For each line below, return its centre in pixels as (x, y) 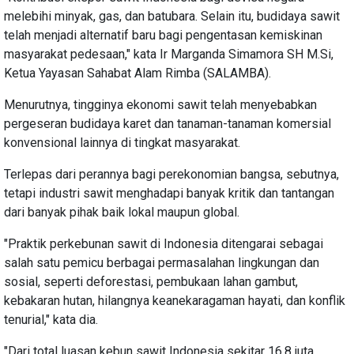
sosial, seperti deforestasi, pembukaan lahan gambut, (151, 281)
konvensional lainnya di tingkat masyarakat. (122, 142)
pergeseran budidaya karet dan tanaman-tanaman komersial (168, 123)
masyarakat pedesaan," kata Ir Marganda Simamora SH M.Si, (169, 54)
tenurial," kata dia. (51, 319)
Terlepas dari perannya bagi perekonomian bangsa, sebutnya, (171, 174)
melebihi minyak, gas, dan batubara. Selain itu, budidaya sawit (172, 16)
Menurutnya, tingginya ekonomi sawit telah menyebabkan (160, 104)
